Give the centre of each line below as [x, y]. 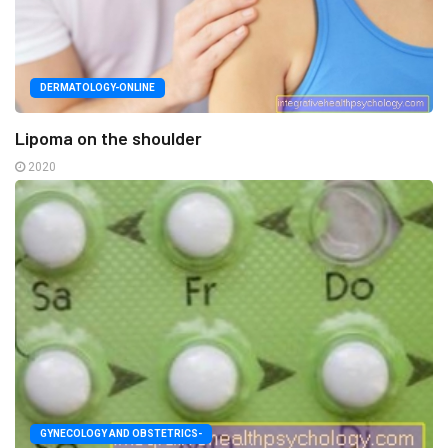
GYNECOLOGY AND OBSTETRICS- [121, 433]
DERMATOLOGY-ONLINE [97, 87]
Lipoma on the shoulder [108, 138]
